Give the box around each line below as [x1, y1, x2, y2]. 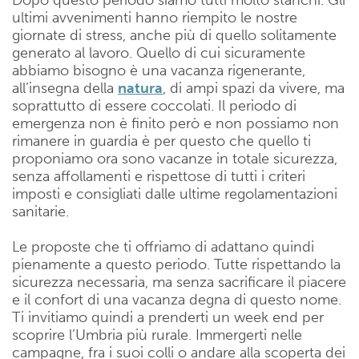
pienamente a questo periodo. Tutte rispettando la [12, 255, 341, 273]
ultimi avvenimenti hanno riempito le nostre [12, 8, 297, 26]
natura [118, 79, 163, 97]
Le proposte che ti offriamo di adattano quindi [12, 237, 314, 256]
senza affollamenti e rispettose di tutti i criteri [12, 167, 305, 185]
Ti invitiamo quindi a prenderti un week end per [12, 308, 328, 326]
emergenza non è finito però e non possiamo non [12, 114, 339, 132]
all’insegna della [12, 79, 118, 97]
